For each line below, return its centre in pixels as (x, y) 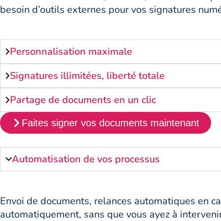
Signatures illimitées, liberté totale (88, 75)
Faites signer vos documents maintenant (110, 123)
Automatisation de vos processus (86, 159)
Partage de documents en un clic (83, 100)
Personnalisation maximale (71, 51)
